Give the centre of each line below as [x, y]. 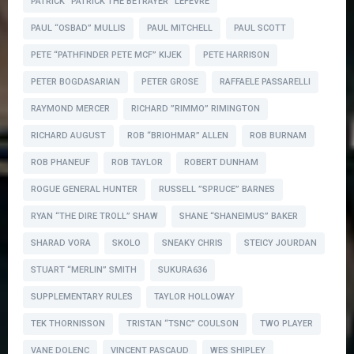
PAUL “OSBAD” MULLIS [78, 28]
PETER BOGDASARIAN [75, 82]
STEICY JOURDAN [281, 243]
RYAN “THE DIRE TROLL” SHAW [94, 217]
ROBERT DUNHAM [221, 163]
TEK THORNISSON [68, 324]
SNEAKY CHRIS [192, 243]
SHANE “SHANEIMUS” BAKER [239, 217]
